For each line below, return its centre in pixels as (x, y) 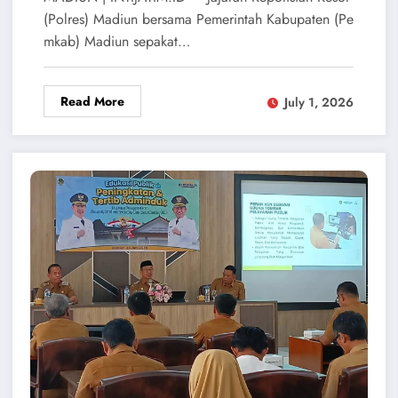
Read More (92, 102)
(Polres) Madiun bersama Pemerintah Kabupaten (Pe (198, 20)
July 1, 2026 (318, 102)
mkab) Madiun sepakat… (116, 42)
